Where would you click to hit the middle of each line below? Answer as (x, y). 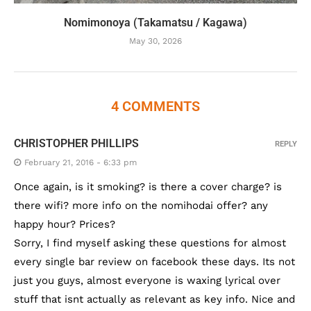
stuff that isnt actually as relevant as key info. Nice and (154, 300)
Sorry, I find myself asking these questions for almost (150, 243)
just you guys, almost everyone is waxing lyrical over (147, 281)
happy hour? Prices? (65, 225)
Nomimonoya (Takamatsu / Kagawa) (155, 23)
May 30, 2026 (155, 41)
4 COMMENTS (155, 107)
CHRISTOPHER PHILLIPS (76, 144)
